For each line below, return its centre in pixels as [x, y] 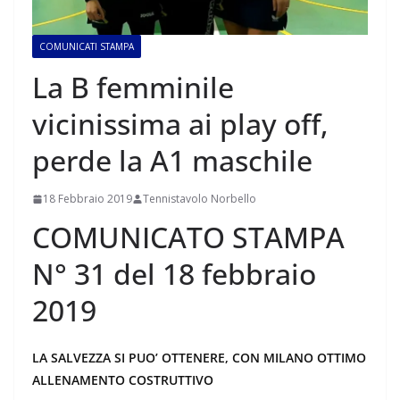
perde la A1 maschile [172, 161]
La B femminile [133, 87]
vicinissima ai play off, [180, 124]
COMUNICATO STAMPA [188, 237]
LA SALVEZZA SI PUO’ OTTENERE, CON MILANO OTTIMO [199, 358]
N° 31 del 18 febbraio [174, 274]
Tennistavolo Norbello [200, 199]
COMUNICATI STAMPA [87, 47]
